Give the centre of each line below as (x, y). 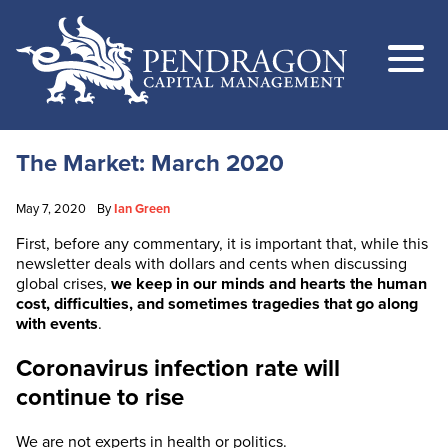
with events (57, 324)
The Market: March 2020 (150, 164)
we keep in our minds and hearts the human (269, 284)
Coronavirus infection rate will (178, 369)
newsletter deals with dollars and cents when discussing (211, 264)
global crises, (63, 284)
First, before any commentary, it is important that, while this (222, 244)
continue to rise (100, 398)
